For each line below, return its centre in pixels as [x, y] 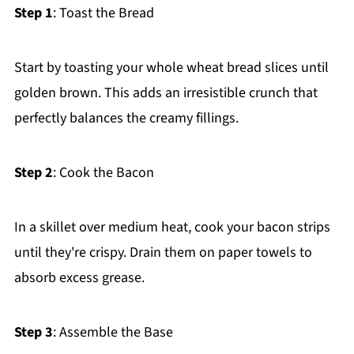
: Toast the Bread [103, 13]
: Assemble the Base [113, 333]
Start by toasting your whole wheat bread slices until [171, 68]
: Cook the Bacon [103, 173]
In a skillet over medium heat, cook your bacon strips [172, 228]
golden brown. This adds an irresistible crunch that [166, 93]
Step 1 [33, 13]
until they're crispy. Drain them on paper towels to [163, 253]
